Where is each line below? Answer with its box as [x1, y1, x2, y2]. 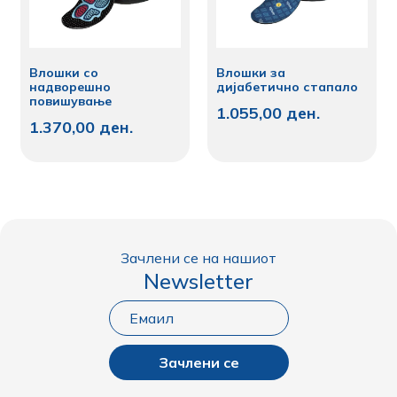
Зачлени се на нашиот [121, 249, 276, 268]
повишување [29, 93, 113, 110]
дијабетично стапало [216, 79, 358, 96]
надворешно [29, 79, 112, 96]
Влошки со [29, 65, 99, 82]
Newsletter [144, 268, 253, 295]
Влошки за [216, 65, 285, 82]
